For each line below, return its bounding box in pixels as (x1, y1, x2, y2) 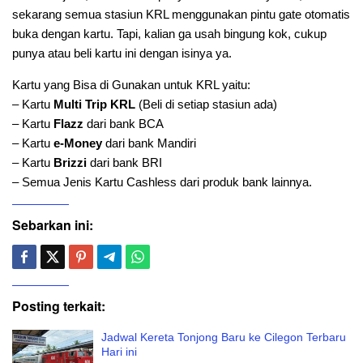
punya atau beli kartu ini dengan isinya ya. (12, 46, 232, 61)
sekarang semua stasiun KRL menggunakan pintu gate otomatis (12, 7, 350, 22)
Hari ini (101, 345, 137, 359)
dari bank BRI (90, 156, 162, 170)
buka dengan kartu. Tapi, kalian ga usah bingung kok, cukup (12, 27, 327, 41)
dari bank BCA (87, 117, 164, 131)
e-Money (53, 136, 102, 151)
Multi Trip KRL (53, 97, 139, 112)
